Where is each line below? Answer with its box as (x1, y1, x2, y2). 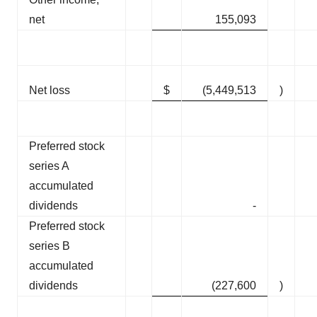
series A (29, 160, 69, 173)
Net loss (29, 84, 70, 97)
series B (29, 240, 70, 253)
